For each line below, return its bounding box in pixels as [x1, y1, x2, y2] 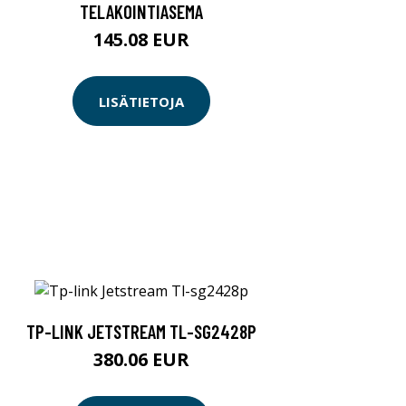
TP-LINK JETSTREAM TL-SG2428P [26, 319, 256, 343]
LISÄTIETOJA [99, 92, 184, 111]
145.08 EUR [93, 27, 189, 53]
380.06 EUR [93, 346, 189, 372]
